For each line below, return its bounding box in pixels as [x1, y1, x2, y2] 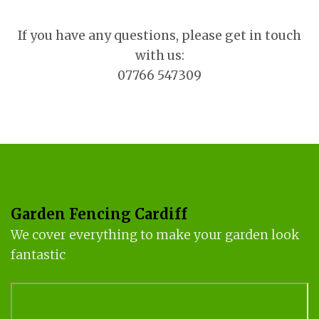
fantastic [11, 247, 66, 263]
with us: [135, 48, 184, 64]
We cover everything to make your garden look [11, 227, 299, 244]
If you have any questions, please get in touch [18, 28, 301, 44]
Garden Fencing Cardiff [11, 205, 187, 224]
